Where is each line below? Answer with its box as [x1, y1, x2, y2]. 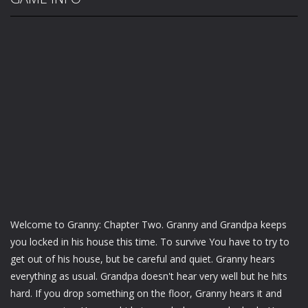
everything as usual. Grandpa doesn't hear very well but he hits [10, 269, 287, 283]
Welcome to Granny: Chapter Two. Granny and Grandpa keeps [10, 217, 287, 231]
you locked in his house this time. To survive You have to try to [10, 234, 289, 248]
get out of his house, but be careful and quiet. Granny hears [10, 252, 275, 265]
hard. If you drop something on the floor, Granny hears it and [10, 286, 282, 300]
